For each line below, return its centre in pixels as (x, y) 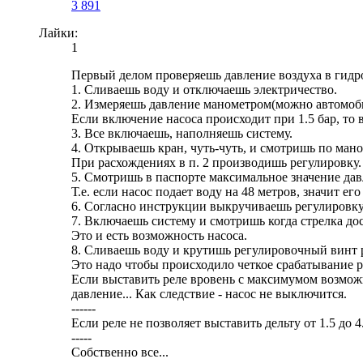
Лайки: (58, 33)
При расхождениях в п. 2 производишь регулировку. (216, 163)
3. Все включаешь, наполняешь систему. (182, 134)
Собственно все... (120, 352)
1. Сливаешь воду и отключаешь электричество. (204, 90)
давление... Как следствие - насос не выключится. (209, 294)
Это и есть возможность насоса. (159, 236)
